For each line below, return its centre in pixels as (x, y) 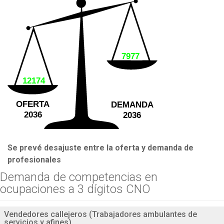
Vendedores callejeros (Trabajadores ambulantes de (100, 214)
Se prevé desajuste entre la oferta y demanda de (100, 147)
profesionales (34, 159)
